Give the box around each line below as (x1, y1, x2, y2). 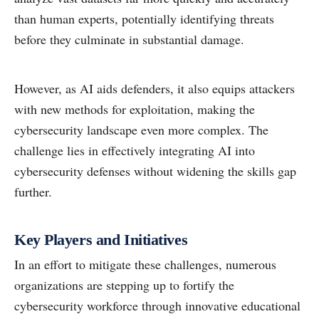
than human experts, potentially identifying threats (14, 10, 274, 28)
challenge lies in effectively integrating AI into (14, 142, 255, 159)
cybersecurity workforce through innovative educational (14, 297, 300, 315)
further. (14, 183, 52, 201)
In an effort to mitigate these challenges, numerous (14, 256, 276, 273)
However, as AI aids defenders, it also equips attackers (14, 80, 295, 98)
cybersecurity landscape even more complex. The (14, 121, 268, 139)
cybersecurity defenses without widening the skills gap (14, 162, 296, 180)
